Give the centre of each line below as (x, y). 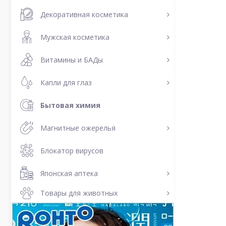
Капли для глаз (66, 82)
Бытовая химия (70, 105)
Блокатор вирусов (72, 150)
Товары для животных (79, 193)
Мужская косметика (75, 37)
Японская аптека (69, 173)
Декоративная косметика (84, 14)
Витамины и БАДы (72, 60)
